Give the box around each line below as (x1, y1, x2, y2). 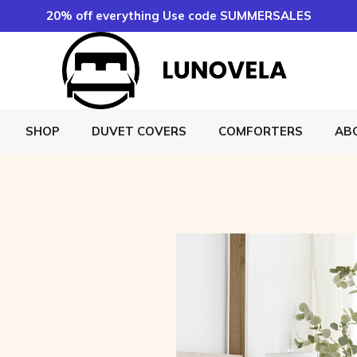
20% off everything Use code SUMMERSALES (45, 8, 312, 23)
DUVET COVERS (92, 123, 186, 139)
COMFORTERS (218, 123, 303, 139)
